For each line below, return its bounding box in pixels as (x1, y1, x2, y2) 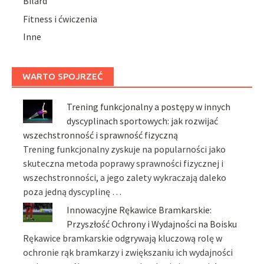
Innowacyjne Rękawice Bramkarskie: (67, 203, 212, 216)
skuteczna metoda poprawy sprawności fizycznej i (23, 157, 224, 170)
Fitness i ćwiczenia (23, 12, 98, 25)
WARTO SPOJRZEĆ (22, 71, 103, 82)
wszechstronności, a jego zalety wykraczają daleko (23, 171, 227, 184)
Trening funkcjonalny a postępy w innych (67, 101, 231, 113)
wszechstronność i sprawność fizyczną (23, 129, 179, 141)
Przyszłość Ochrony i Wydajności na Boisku (67, 217, 237, 230)
